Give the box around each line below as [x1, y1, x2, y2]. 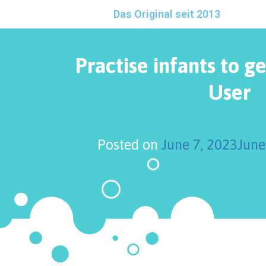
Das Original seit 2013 [113, 8, 220, 20]
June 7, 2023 [161, 137, 237, 153]
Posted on [97, 137, 161, 153]
